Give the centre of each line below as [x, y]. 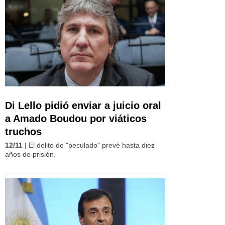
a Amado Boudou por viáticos [76, 118]
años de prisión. [30, 154]
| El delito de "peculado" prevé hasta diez [89, 145]
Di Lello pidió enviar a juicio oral [83, 105]
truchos [23, 131]
